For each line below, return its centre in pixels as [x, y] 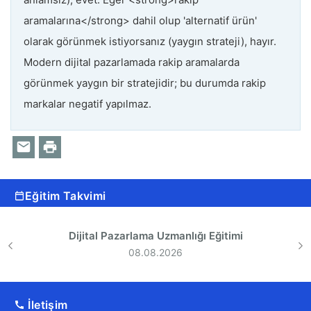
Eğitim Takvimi [66, 195]
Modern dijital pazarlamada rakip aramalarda [132, 62]
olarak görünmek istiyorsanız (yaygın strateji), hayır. [150, 41]
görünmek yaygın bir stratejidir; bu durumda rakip [145, 83]
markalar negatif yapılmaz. [87, 103]
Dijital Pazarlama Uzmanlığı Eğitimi [155, 235]
